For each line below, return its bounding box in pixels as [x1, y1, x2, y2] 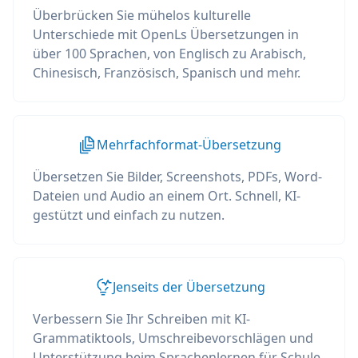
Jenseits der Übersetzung [112, 278, 265, 296]
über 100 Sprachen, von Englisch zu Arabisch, [33, 45, 306, 62]
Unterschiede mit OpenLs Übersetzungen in [33, 26, 299, 43]
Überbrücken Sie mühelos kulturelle [33, 6, 251, 24]
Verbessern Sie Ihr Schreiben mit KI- [33, 310, 250, 328]
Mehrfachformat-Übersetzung [96, 136, 281, 153]
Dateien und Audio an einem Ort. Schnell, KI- [33, 187, 300, 205]
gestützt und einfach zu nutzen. [33, 206, 225, 224]
